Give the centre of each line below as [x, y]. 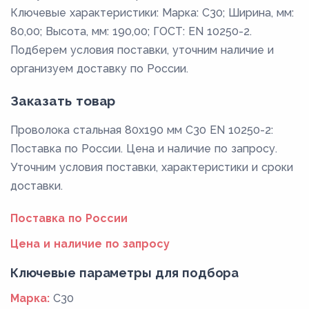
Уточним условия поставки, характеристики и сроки [152, 167]
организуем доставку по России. [99, 68]
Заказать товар [63, 100]
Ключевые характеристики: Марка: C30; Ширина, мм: [152, 12]
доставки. [37, 186]
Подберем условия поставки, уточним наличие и [142, 50]
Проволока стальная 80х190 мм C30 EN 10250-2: [142, 130]
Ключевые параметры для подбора [124, 272]
